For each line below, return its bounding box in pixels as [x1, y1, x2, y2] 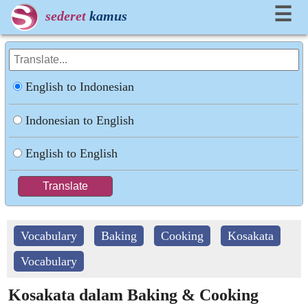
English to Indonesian [25, 80, 135, 93]
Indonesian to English [25, 113, 135, 127]
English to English [25, 146, 118, 160]
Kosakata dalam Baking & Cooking [8, 286, 258, 304]
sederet [45, 8, 86, 23]
